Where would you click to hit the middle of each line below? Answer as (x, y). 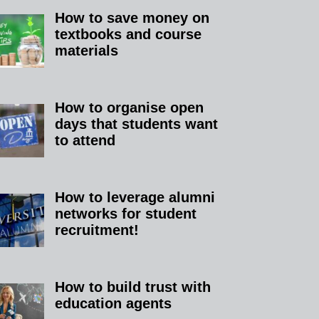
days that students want (137, 124)
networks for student (126, 213)
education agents (114, 303)
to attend (85, 140)
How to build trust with (133, 287)
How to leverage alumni (135, 197)
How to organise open (130, 107)
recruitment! (97, 230)
